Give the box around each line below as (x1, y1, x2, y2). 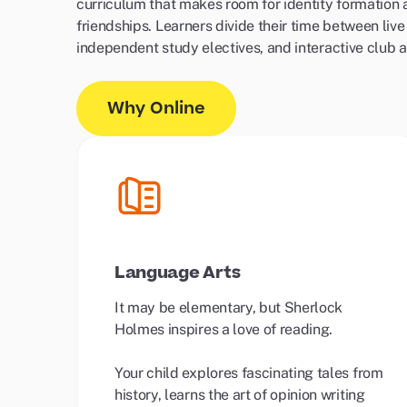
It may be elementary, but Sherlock (114, 299, 343, 316)
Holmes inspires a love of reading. (114, 321, 336, 338)
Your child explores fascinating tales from (114, 364, 383, 382)
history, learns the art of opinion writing (114, 386, 365, 403)
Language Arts (114, 261, 241, 285)
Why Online (107, 96, 205, 121)
